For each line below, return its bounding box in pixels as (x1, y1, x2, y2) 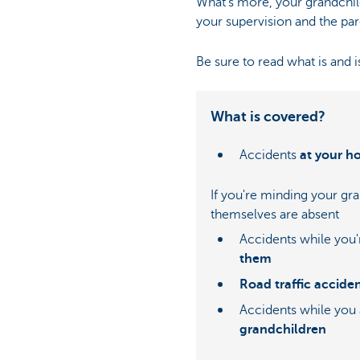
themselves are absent (211, 207, 339, 223)
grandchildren (239, 321, 326, 337)
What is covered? (211, 108, 325, 125)
